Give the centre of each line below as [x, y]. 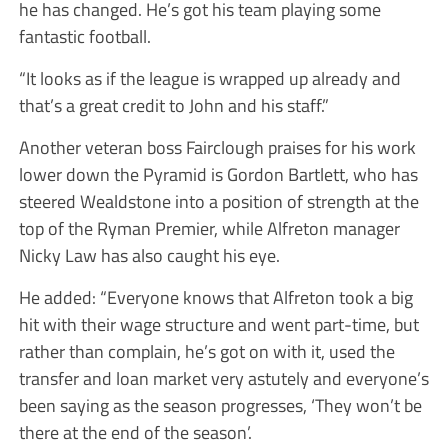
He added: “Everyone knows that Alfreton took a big [215, 296]
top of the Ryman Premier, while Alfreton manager [209, 227]
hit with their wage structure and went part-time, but [218, 323]
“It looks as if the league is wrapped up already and [209, 77]
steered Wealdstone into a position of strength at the [218, 200]
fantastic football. [84, 35]
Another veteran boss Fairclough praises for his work [217, 146]
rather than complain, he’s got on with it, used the [206, 350]
